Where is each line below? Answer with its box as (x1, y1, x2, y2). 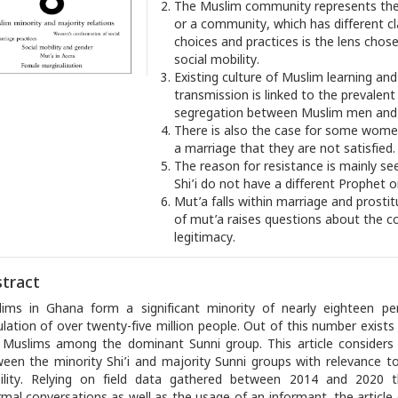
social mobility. (174, 52, 260, 70)
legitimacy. (174, 230, 236, 248)
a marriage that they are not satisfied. (174, 141, 396, 159)
